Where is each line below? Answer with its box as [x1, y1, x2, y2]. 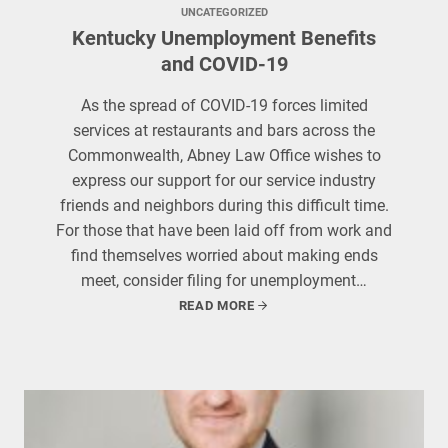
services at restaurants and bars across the [73, 121, 375, 140]
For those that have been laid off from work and [56, 221, 392, 240]
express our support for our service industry [72, 171, 376, 190]
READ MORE [178, 298, 255, 313]
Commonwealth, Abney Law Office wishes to [67, 146, 381, 165]
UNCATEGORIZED [180, 6, 268, 19]
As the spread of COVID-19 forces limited [80, 96, 368, 115]
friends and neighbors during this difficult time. [59, 196, 389, 215]
